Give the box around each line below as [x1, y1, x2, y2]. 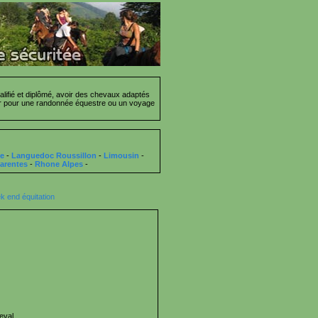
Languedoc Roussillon [11, 151, 97, 160]
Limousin [104, 151, 139, 160]
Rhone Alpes [34, 160, 83, 168]
